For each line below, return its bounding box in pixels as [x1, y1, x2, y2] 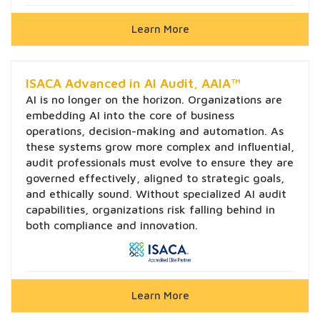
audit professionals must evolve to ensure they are [26, 155, 294, 169]
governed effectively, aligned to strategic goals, [26, 171, 284, 184]
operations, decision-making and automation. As [26, 124, 284, 137]
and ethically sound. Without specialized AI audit [26, 186, 286, 200]
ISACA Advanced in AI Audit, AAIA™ [26, 75, 241, 91]
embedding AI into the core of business [26, 108, 234, 121]
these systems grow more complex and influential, [26, 139, 294, 153]
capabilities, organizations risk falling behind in [26, 202, 275, 216]
